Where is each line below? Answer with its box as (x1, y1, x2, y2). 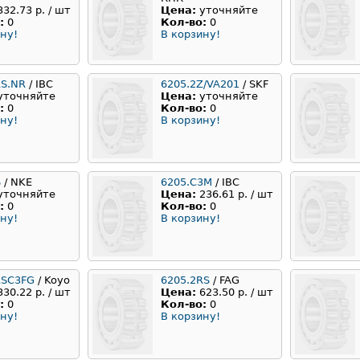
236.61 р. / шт (199, 188, 273, 201)
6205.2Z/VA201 (161, 78, 239, 91)
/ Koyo (35, 274, 70, 287)
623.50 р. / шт (199, 286, 273, 299)
